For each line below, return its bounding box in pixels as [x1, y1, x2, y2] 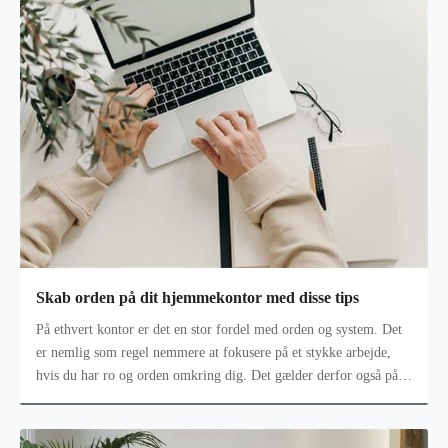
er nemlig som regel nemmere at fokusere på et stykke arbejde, [36, 344, 391, 360]
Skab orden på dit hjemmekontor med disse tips [36, 289, 359, 307]
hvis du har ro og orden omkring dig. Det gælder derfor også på [36, 367, 398, 383]
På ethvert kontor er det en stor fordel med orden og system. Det [36, 321, 402, 337]
